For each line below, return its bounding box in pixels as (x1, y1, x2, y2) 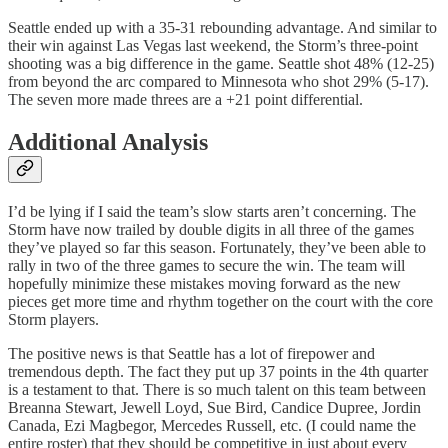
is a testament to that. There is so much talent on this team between (8, 380, 426, 398)
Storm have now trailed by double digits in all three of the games (8, 220, 414, 238)
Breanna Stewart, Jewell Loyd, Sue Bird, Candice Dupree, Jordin (8, 398, 421, 416)
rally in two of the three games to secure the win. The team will (8, 256, 405, 274)
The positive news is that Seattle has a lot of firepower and (8, 344, 375, 362)
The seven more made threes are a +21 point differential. (8, 90, 363, 108)
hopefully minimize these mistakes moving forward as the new (8, 274, 401, 292)
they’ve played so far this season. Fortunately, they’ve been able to (8, 238, 426, 256)
